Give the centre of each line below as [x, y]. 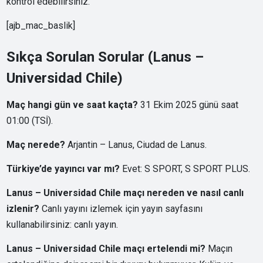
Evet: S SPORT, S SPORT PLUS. [185, 169]
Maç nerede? [36, 145]
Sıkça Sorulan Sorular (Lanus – [105, 57]
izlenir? [23, 209]
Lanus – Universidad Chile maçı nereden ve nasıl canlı [125, 193]
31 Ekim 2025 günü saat [188, 105]
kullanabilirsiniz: [41, 225]
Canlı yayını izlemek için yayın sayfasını [121, 209]
